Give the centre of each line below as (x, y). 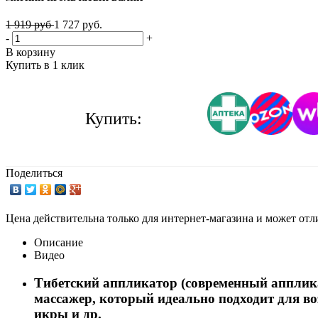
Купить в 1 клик (45, 65)
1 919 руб (30, 25)
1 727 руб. (78, 25)
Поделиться (34, 173)
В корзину (31, 53)
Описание (59, 243)
